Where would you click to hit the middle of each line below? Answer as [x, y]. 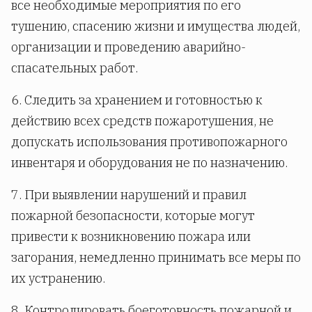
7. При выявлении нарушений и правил [129, 195]
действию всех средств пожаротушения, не [142, 121]
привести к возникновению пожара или [131, 237]
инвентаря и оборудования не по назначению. [149, 163]
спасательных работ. [75, 68]
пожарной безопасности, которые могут [133, 216]
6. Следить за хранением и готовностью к [137, 100]
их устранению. [58, 279]
